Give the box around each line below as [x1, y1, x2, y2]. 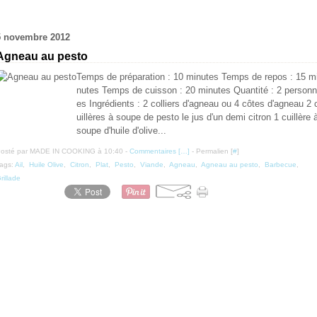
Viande [140, 161, 163, 168]
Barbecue [265, 161, 296, 168]
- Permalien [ [190, 147, 233, 155]
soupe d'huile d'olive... [76, 125, 166, 136]
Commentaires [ [129, 147, 180, 155]
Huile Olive [29, 161, 64, 168]
